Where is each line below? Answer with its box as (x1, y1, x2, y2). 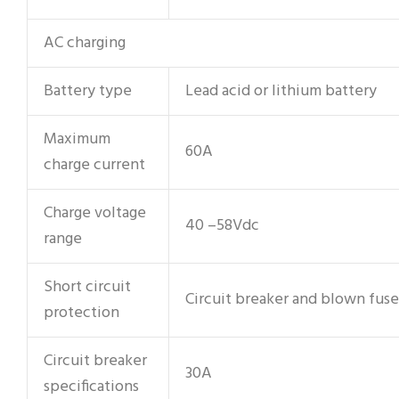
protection (44, 299, 119, 326)
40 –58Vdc (185, 212, 259, 239)
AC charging (44, 29, 126, 56)
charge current (44, 151, 145, 178)
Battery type (44, 77, 132, 104)
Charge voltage (44, 199, 146, 226)
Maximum (44, 126, 110, 152)
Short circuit (44, 273, 131, 300)
